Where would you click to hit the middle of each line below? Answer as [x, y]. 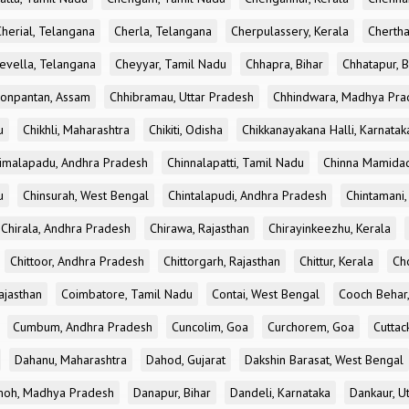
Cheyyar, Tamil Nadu [171, 64]
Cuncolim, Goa [210, 327]
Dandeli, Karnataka [280, 393]
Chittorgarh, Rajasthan [222, 261]
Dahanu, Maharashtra [71, 360]
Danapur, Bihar [172, 393]
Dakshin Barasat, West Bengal [324, 360]
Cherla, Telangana [163, 31]
